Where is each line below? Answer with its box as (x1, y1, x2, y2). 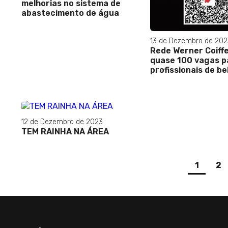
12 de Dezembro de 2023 (21, 117, 103, 126)
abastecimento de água (21, 8, 119, 18)
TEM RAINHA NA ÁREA (21, 126, 109, 136)
